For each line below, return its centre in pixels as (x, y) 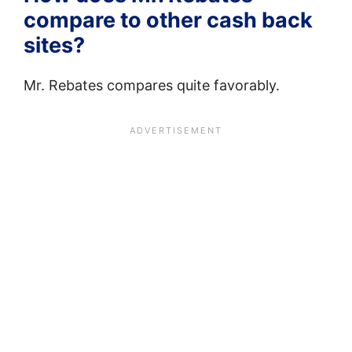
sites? (54, 45)
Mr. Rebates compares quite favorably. (152, 85)
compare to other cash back (168, 20)
